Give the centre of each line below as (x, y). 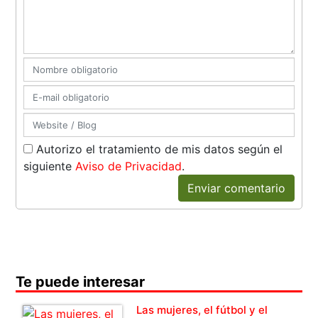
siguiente (50, 166)
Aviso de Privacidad (129, 166)
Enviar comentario (236, 188)
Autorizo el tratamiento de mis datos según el (158, 149)
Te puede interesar (81, 282)
